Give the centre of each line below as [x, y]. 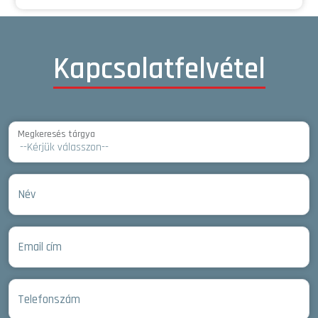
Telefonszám [49, 299]
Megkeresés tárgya [56, 134]
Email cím [40, 247]
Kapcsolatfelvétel [159, 69]
